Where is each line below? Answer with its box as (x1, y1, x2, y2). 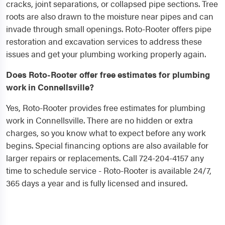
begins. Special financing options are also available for (6, 139, 208, 152)
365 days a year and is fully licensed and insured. (6, 177, 187, 189)
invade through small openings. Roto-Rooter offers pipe (6, 23, 211, 35)
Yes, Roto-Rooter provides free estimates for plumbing (6, 101, 205, 114)
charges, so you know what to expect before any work (6, 127, 206, 139)
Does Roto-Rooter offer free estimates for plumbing (6, 68, 210, 81)
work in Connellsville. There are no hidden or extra (6, 114, 193, 127)
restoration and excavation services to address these (6, 35, 202, 48)
